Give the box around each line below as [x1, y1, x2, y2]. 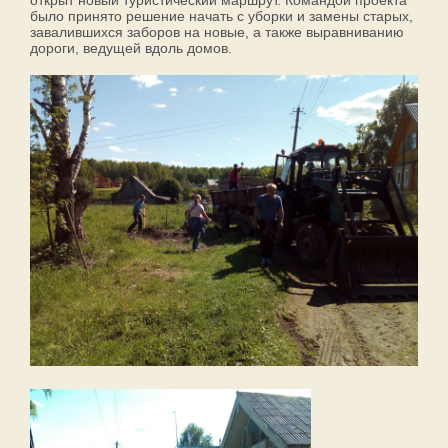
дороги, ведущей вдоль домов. [30, 40, 232, 57]
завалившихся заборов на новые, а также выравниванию [30, 24, 404, 41]
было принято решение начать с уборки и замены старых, [30, 8, 413, 25]
